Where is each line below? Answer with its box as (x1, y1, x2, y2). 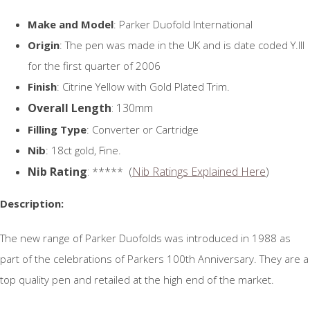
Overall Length (28, 100, 111, 116)
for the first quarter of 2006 (28, 58, 161, 73)
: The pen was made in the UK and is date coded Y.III (60, 37, 304, 52)
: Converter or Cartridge (86, 122, 199, 136)
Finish (28, 79, 57, 93)
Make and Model (28, 17, 113, 31)
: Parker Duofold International (113, 17, 253, 31)
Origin (28, 37, 60, 52)
